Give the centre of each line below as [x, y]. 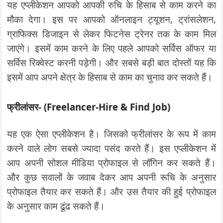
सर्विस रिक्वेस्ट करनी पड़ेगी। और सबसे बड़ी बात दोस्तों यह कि [111, 62]
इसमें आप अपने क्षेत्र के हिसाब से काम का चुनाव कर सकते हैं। [110, 77]
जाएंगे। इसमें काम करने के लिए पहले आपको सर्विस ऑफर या [111, 48]
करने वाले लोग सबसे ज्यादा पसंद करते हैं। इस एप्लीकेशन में [111, 148]
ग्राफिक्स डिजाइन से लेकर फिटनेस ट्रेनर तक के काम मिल [111, 33]
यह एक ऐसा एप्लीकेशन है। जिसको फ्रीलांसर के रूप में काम [111, 133]
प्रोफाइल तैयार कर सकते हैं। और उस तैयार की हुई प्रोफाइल [111, 191]
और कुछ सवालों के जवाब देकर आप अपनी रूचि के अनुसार [111, 177]
